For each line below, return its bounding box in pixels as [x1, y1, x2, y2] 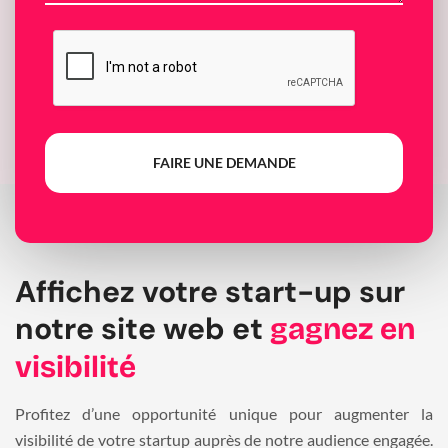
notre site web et [15, 309, 270, 349]
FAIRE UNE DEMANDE [152, 154, 296, 172]
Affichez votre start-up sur [15, 272, 405, 312]
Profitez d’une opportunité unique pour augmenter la [15, 404, 433, 424]
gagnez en [270, 311, 415, 348]
